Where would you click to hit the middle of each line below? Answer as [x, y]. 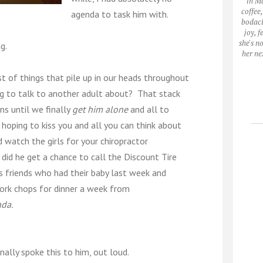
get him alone [100, 109]
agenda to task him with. [120, 14]
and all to [149, 109]
